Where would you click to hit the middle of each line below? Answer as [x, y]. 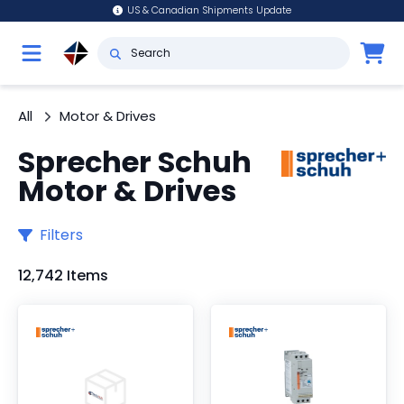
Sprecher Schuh [135, 162]
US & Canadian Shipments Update [210, 10]
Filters [61, 235]
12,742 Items [63, 275]
